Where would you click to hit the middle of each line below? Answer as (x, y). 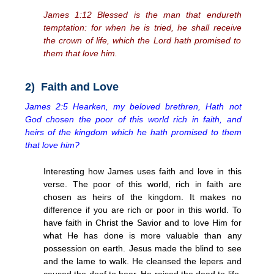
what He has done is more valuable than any (143, 235)
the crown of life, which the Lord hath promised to (143, 40)
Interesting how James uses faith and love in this (143, 171)
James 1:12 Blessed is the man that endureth (143, 14)
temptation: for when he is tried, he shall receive (143, 27)
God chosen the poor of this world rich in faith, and (133, 119)
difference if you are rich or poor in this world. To (143, 209)
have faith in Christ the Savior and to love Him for (143, 222)
